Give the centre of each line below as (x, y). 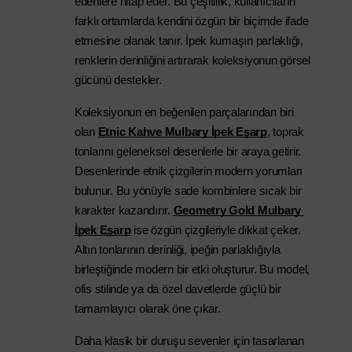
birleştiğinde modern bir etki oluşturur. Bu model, (192, 269)
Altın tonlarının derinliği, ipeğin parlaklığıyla (178, 250)
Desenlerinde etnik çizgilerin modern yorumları (189, 171)
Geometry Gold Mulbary (237, 211)
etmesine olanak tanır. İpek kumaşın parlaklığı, (189, 41)
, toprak (285, 132)
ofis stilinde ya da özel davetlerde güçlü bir (178, 289)
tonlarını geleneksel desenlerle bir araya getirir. (188, 152)
